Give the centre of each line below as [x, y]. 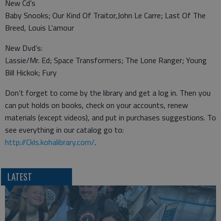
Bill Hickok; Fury [31, 73]
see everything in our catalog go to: [64, 130]
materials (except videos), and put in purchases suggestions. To [110, 117]
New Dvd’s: [24, 48]
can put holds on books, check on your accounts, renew [96, 105]
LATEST [19, 177]
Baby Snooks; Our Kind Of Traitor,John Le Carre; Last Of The [105, 15]
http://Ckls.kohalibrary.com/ [50, 142]
